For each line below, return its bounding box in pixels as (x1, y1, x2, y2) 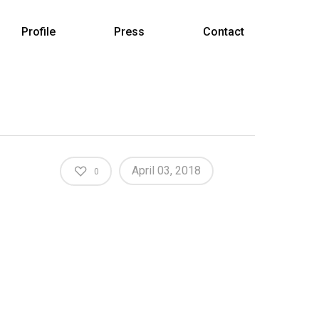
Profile (21, 25, 56, 38)
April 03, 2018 (132, 164, 202, 177)
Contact (203, 25, 244, 38)
